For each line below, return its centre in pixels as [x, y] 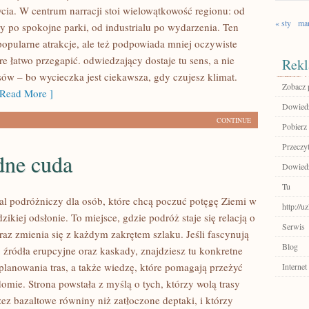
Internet [295, 266]
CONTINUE [234, 120]
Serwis [293, 226]
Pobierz [295, 126]
